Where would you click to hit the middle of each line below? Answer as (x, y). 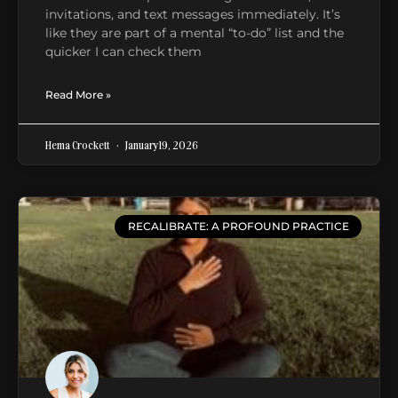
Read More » (78, 94)
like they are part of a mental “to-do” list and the (195, 32)
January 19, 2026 (161, 144)
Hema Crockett (78, 144)
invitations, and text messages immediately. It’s (193, 14)
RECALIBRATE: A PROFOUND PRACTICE (238, 227)
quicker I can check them (123, 51)
